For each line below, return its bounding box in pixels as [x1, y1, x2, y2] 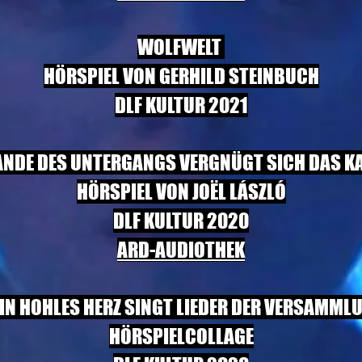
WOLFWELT [137, 35, 225, 59]
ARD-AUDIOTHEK [117, 238, 245, 262]
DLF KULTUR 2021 [114, 93, 248, 117]
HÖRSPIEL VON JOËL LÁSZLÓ [76, 179, 286, 204]
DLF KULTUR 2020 [113, 208, 249, 233]
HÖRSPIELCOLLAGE [108, 324, 254, 348]
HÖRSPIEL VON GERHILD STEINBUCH [43, 64, 319, 88]
